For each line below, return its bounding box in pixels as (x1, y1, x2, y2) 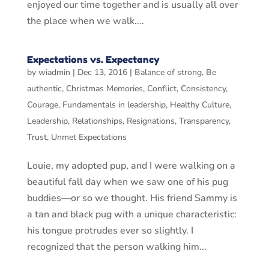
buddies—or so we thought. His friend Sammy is (26, 192, 237, 205)
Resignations (126, 115, 175, 127)
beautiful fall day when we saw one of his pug (26, 175, 228, 189)
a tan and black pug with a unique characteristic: (26, 208, 237, 221)
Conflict (147, 83, 177, 94)
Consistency (180, 83, 226, 94)
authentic (26, 83, 62, 94)
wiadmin (38, 67, 70, 78)
